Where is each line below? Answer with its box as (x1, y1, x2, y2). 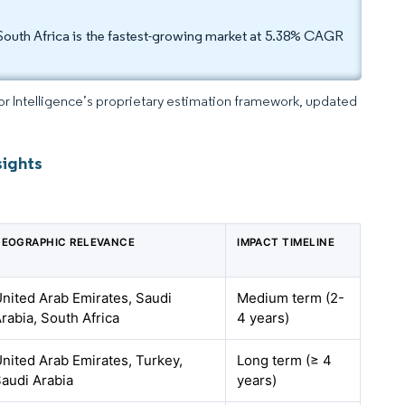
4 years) (237, 309, 290, 326)
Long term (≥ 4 (237, 352, 333, 369)
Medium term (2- (237, 289, 345, 306)
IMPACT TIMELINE (237, 236, 335, 249)
